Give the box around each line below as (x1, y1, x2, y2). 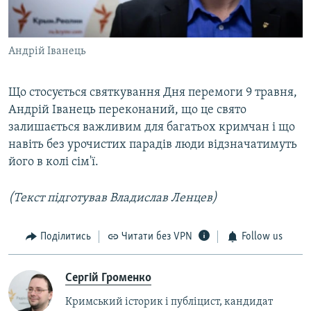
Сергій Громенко (65, 271, 151, 285)
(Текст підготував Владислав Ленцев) (8, 192, 217, 205)
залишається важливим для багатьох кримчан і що (8, 121, 295, 135)
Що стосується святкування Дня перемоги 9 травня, (8, 86, 297, 100)
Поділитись (40, 231, 91, 243)
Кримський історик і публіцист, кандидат (65, 296, 273, 308)
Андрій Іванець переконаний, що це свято (8, 103, 246, 117)
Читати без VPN (121, 231, 192, 243)
